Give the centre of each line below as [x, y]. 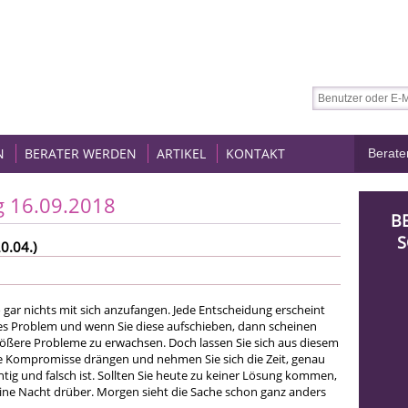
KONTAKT [255, 153]
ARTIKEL [181, 153]
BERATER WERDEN [81, 153]
